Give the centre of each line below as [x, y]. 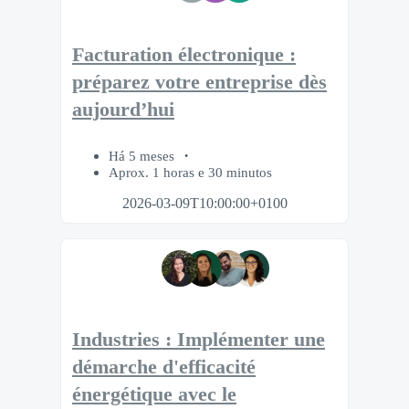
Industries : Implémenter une [199, 339]
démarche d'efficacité [164, 367]
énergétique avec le [154, 394]
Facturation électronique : [184, 55]
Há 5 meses [143, 156]
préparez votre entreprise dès [199, 83]
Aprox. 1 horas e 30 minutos [190, 173]
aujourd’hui [123, 110]
